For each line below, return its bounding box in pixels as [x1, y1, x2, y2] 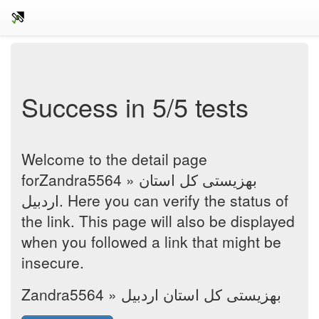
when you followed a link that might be [21, 231, 281, 252]
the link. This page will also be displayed [21, 210, 295, 231]
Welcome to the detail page [21, 148, 207, 169]
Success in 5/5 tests [21, 88, 249, 125]
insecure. [21, 251, 84, 273]
